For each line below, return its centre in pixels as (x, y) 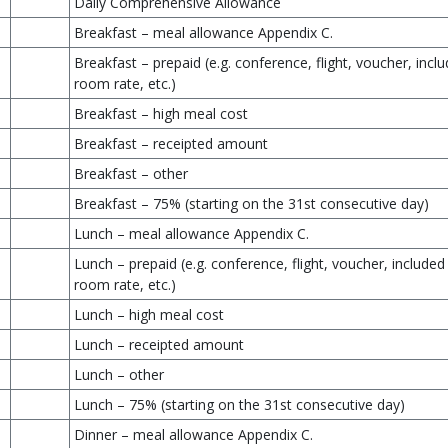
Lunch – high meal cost (149, 314)
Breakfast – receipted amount (171, 143)
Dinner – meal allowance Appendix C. (193, 434)
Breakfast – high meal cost (161, 113)
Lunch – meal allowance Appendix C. (191, 233)
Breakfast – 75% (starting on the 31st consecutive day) (251, 203)
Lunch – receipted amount (159, 344)
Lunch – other (119, 374)
